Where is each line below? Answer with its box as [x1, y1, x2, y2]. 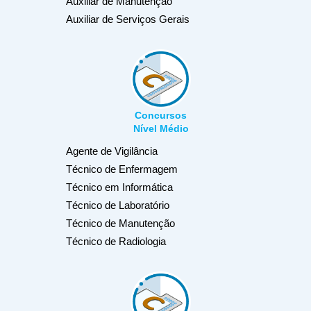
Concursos [135, 110, 187, 121]
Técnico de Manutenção [66, 217, 175, 230]
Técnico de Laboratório [66, 199, 169, 212]
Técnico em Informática [66, 181, 173, 194]
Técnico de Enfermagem [66, 163, 178, 176]
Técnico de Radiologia [66, 235, 166, 248]
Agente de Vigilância [66, 145, 158, 158]
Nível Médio [133, 123, 189, 135]
